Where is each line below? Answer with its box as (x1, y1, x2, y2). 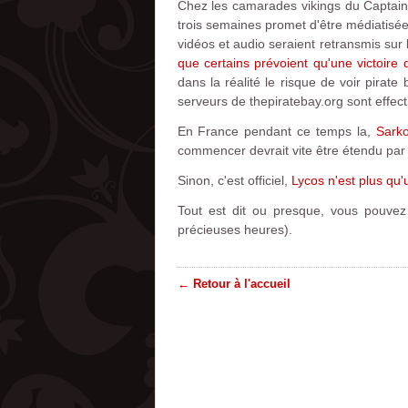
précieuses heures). (177, 222, 292, 237)
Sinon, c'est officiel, (177, 173, 291, 188)
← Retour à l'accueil (177, 277, 291, 291)
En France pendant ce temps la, (177, 124, 376, 138)
